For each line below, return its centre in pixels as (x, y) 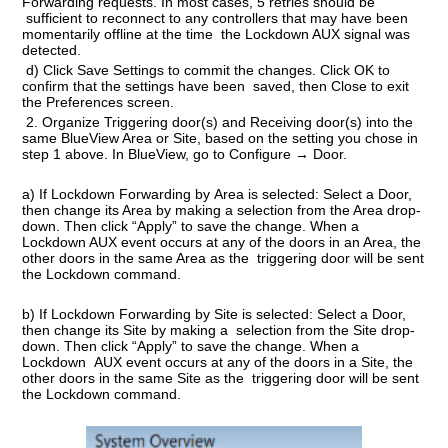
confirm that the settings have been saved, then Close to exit (216, 85)
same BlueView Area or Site (110, 137)
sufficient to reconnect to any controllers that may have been (215, 17)
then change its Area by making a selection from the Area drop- (222, 209)
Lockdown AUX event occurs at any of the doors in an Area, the (222, 241)
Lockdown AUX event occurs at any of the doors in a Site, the (218, 361)
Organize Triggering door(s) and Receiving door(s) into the (228, 121)
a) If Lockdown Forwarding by (118, 193)
